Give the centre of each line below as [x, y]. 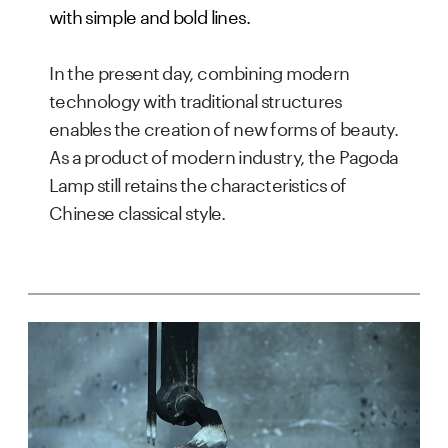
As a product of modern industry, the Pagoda [223, 154]
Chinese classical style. [138, 210]
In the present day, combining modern [199, 70]
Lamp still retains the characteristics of [198, 182]
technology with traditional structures [195, 98]
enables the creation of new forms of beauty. [224, 126]
